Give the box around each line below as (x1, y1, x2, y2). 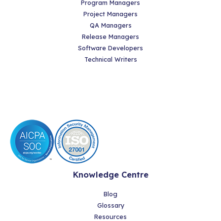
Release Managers (82, 32, 139, 40)
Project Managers (83, 9, 138, 18)
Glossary (97, 201, 124, 210)
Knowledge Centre (73, 169, 148, 180)
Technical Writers (84, 55, 137, 63)
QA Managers (89, 21, 132, 29)
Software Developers (78, 43, 143, 52)
